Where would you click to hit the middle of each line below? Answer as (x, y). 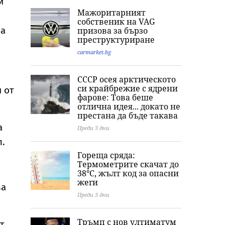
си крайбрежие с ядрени (128, 88)
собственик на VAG (116, 22)
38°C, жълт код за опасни (128, 173)
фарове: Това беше (115, 97)
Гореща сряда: (106, 155)
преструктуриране (116, 40)
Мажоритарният (111, 13)
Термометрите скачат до (128, 164)
